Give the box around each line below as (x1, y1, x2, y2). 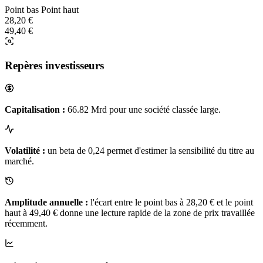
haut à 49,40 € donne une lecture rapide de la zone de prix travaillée (5, 207, 255, 218)
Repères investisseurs (5, 59, 104, 72)
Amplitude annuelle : (5, 197, 88, 207)
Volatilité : (5, 145, 45, 156)
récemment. (5, 218, 48, 228)
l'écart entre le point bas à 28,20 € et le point (88, 197, 253, 207)
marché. (5, 156, 34, 166)
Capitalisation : (5, 104, 65, 114)
